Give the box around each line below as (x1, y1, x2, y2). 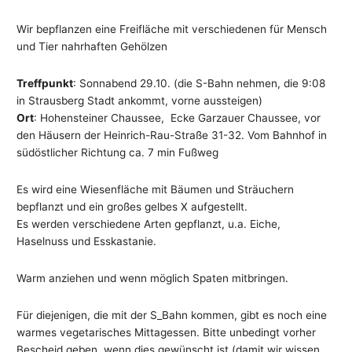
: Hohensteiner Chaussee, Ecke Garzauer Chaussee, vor (34, 112, 321, 125)
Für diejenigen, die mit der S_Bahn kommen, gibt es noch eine (16, 309, 328, 322)
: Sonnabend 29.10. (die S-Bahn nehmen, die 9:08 (73, 77, 326, 90)
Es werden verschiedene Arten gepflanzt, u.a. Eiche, (16, 218, 281, 231)
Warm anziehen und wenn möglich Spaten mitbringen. (16, 272, 289, 285)
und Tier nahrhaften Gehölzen (16, 40, 168, 53)
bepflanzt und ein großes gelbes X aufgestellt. (16, 200, 248, 214)
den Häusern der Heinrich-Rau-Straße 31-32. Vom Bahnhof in (16, 129, 328, 142)
